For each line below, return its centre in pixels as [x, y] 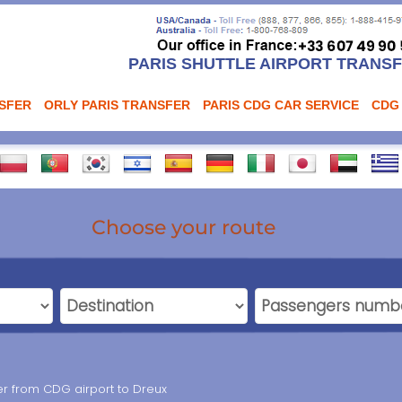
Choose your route [183, 227]
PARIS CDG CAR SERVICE [281, 105]
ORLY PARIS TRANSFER [117, 105]
